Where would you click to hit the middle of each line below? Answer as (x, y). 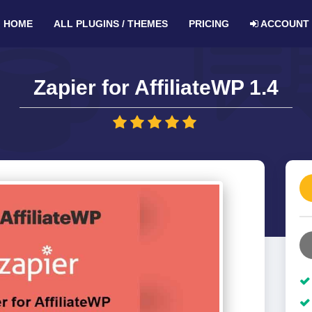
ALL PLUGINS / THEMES (110, 24)
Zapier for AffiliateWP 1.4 (156, 87)
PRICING (209, 24)
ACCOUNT (283, 24)
